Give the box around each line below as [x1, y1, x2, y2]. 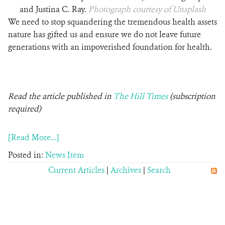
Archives [110, 165, 141, 175]
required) [8, 103, 41, 114]
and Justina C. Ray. [19, 4, 88, 15]
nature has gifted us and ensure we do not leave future [8, 29, 201, 40]
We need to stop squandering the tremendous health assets [8, 17, 217, 27]
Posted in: [8, 150, 45, 160]
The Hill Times [114, 91, 170, 101]
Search [147, 165, 171, 175]
